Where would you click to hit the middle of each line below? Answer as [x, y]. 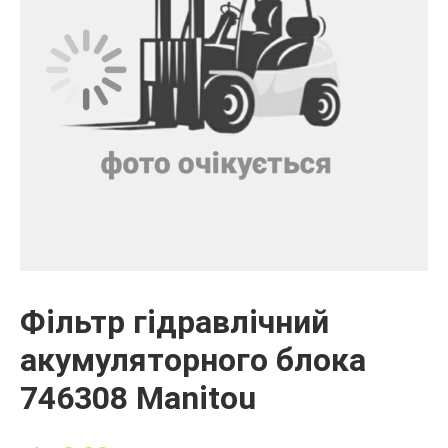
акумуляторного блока [193, 359]
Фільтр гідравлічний [174, 321]
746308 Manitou [138, 397]
